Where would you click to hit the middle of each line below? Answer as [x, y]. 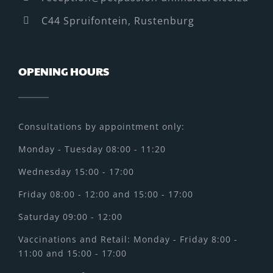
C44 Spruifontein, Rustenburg [118, 20]
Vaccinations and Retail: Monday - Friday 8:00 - [128, 239]
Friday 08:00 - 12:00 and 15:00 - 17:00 [106, 194]
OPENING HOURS [64, 71]
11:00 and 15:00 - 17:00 [73, 253]
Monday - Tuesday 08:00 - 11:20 [92, 149]
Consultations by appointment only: [101, 127]
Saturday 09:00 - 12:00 [70, 217]
